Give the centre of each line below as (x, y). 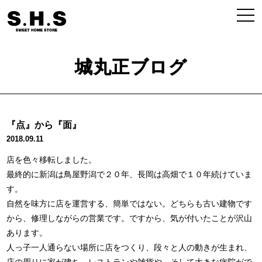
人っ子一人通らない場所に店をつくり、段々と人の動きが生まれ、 (130, 247)
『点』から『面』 (44, 125)
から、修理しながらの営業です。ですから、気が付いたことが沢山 (130, 218)
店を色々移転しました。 (52, 160)
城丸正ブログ (131, 67)
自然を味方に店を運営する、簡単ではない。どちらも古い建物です (130, 204)
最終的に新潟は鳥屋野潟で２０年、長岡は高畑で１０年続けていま (130, 174)
